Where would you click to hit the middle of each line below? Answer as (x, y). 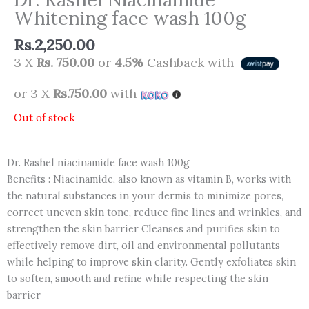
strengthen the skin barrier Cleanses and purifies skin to (143, 229)
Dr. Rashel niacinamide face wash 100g (98, 163)
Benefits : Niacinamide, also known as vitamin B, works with (149, 179)
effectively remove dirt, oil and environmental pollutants (143, 246)
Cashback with (190, 62)
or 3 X (33, 93)
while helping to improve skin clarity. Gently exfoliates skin (151, 262)
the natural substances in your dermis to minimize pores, (145, 196)
